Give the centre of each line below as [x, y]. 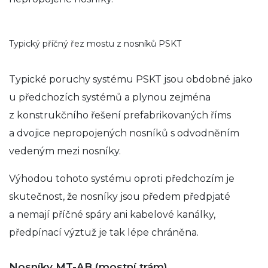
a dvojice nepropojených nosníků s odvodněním [124, 133]
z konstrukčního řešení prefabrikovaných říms [120, 115]
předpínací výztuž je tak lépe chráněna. [104, 232]
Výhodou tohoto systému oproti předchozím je [122, 178]
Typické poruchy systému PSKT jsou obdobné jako [131, 79]
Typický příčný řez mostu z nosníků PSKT [95, 43]
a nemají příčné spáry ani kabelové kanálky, [112, 214]
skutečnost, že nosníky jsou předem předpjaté [120, 196]
